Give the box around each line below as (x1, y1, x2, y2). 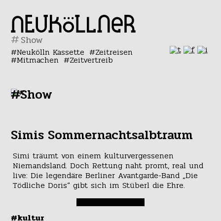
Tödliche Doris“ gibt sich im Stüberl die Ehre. (12, 179, 185, 192)
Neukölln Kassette (17, 46, 85, 58)
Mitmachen (17, 54, 59, 66)
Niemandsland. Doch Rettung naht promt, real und (12, 159, 203, 172)
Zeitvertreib (69, 54, 113, 66)
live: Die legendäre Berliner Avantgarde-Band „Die (12, 169, 198, 182)
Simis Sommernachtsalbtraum (11, 125, 193, 145)
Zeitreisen (95, 46, 133, 58)
